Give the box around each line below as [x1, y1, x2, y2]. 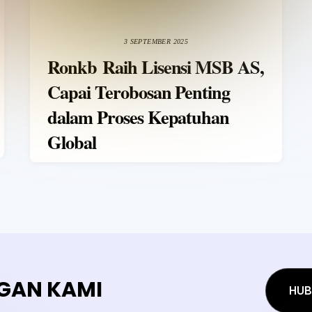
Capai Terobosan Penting [47, 78, 231, 106]
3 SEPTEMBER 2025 [123, 38, 189, 46]
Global [47, 128, 97, 156]
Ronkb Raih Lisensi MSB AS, [47, 53, 264, 81]
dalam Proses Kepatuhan [47, 103, 230, 131]
